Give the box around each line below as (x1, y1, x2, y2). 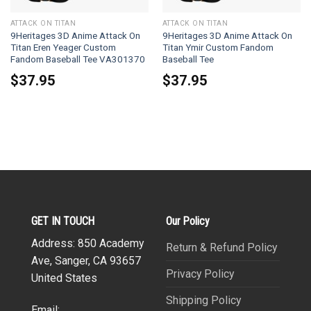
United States (31, 271, 97, 285)
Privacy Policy (166, 267, 234, 281)
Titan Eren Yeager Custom (10, 42, 116, 53)
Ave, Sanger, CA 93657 (31, 254, 141, 268)
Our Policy (166, 214, 210, 228)
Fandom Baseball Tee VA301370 (10, 53, 145, 65)
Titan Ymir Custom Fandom (162, 42, 274, 53)
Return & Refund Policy (166, 241, 277, 255)
